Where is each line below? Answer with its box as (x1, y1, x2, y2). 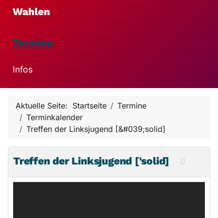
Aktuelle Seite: (16, 100, 73, 110)
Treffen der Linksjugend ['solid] (13, 154, 172, 167)
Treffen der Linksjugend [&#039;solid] (26, 124, 165, 134)
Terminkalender (26, 112, 83, 122)
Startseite (73, 100, 107, 110)
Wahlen (12, 5, 50, 18)
